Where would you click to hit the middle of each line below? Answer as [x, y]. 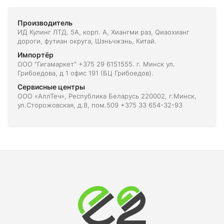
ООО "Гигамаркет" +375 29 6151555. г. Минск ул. [96, 64]
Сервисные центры [51, 86]
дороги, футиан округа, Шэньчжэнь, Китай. [87, 41]
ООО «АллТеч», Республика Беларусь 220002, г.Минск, [107, 96]
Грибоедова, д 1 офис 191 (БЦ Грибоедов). [85, 73]
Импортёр [35, 54]
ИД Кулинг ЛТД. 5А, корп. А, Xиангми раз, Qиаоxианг [103, 32]
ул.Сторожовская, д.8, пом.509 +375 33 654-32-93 [100, 105]
